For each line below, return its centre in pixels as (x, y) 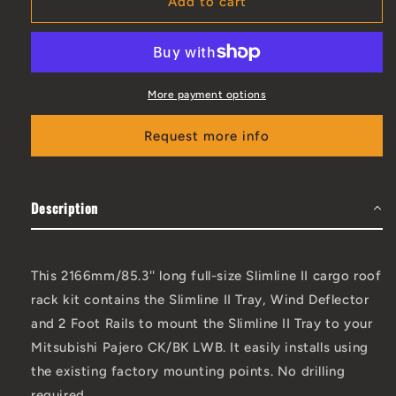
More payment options (207, 94)
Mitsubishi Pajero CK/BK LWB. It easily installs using (200, 347)
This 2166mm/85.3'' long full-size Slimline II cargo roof (206, 276)
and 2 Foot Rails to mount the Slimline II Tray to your (202, 324)
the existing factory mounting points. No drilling (188, 371)
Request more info (207, 136)
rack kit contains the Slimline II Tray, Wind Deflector (200, 300)
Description (65, 208)
